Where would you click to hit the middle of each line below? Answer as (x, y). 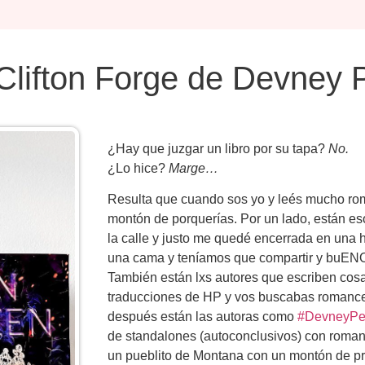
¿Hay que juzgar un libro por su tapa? (218, 149)
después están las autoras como (202, 317)
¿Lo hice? (138, 168)
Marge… (193, 168)
